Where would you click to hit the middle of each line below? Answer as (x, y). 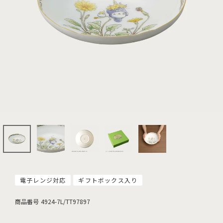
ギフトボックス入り (108, 180)
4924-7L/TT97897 (65, 201)
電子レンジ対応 (43, 180)
